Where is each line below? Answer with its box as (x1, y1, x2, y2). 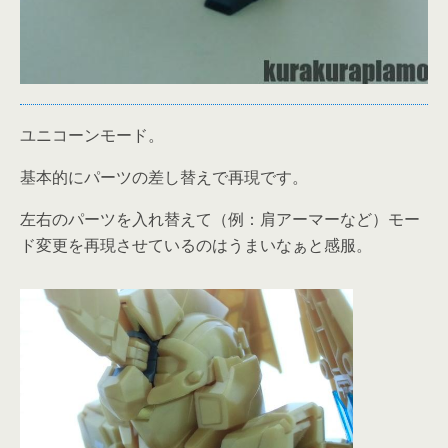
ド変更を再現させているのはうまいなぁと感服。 (20, 233, 372, 256)
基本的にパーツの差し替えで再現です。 (20, 165, 308, 188)
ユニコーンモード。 (20, 123, 164, 146)
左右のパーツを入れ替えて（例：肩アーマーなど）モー (20, 207, 420, 230)
